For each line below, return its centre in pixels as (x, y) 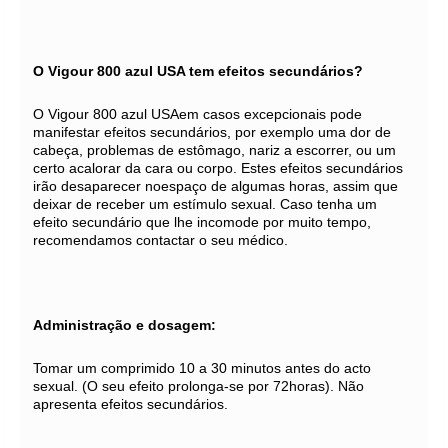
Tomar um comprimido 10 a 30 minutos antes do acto (202, 368)
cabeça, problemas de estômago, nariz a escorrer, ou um (214, 150)
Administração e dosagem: (124, 325)
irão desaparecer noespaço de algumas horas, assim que (215, 186)
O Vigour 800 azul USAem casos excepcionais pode (197, 114)
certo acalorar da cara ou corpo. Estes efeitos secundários (218, 168)
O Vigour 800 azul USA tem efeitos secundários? (198, 71)
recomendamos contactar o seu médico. (162, 240)
